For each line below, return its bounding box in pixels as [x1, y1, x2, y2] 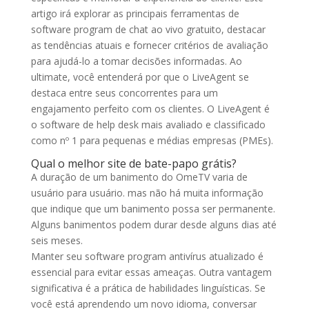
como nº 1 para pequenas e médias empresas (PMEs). [30, 134, 273, 147]
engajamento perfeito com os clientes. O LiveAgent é [30, 102, 270, 115]
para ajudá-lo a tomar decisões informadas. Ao [30, 54, 242, 68]
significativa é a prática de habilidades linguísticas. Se [30, 281, 266, 295]
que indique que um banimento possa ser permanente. [30, 202, 275, 215]
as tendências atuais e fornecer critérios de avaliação [30, 39, 268, 52]
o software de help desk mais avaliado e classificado [30, 118, 266, 131]
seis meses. [30, 234, 83, 247]
